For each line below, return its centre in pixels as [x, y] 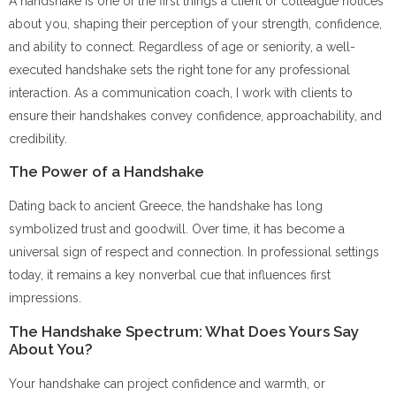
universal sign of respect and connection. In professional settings [194, 252]
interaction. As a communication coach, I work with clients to [181, 93]
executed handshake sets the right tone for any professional [179, 70]
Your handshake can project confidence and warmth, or [167, 383]
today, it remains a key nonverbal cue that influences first [170, 275]
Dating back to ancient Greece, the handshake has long [166, 206]
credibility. [38, 139]
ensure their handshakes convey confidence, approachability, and [195, 116]
